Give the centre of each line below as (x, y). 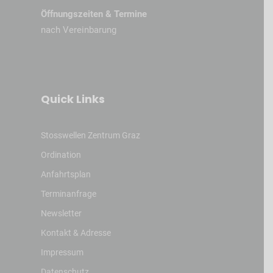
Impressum (62, 253)
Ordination (61, 155)
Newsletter (61, 214)
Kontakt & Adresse (76, 233)
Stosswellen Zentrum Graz (90, 136)
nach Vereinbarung (78, 30)
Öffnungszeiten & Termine (94, 14)
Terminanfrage (68, 194)
